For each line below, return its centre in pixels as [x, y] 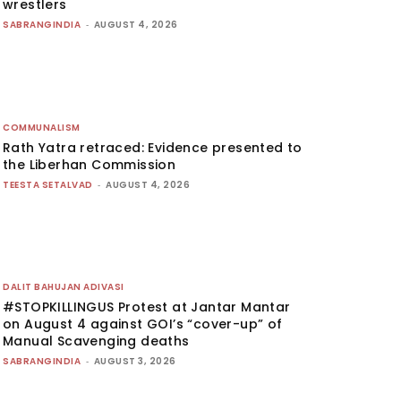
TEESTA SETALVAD [48, 184]
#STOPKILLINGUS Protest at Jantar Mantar [147, 307]
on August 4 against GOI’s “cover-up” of [143, 324]
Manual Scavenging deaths [96, 341]
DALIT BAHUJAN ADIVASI [64, 287]
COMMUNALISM [42, 127]
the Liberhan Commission [90, 164]
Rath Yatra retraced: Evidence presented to [153, 147]
